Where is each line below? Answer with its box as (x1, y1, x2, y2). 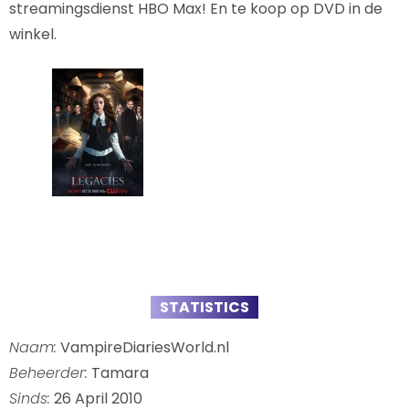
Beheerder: (9, 362, 88, 384)
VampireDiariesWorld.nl (57, 337, 229, 359)
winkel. (9, 24, 57, 46)
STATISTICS (160, 297, 249, 319)
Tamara (88, 362, 149, 384)
